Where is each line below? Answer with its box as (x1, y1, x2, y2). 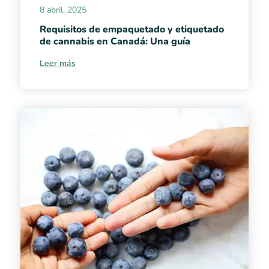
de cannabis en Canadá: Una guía (40, 34, 190, 48)
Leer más (40, 57, 76, 69)
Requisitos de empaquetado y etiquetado (40, 22, 224, 36)
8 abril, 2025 (40, 4, 86, 16)
